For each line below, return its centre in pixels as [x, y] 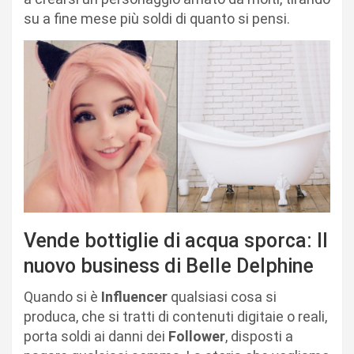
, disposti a [259, 337]
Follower [197, 337]
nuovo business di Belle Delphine [171, 266]
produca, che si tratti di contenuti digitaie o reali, [175, 317]
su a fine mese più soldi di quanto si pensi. [157, 18]
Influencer [134, 297]
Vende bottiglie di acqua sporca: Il [176, 241]
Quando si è [62, 297]
